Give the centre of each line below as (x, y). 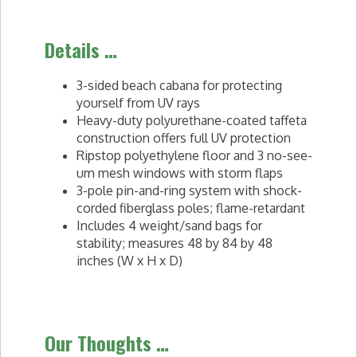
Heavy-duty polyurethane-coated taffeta (192, 120)
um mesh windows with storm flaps (180, 173)
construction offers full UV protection (184, 138)
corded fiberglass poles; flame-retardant (191, 208)
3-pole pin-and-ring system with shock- (189, 190)
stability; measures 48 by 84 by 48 (175, 243)
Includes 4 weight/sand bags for (169, 226)
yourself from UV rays (138, 103)
